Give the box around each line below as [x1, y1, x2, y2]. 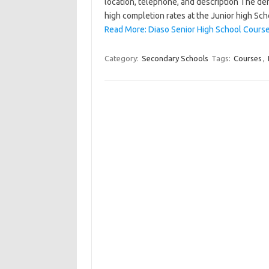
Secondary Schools [141, 54, 208, 62]
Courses [233, 54, 262, 62]
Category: [104, 54, 141, 62]
